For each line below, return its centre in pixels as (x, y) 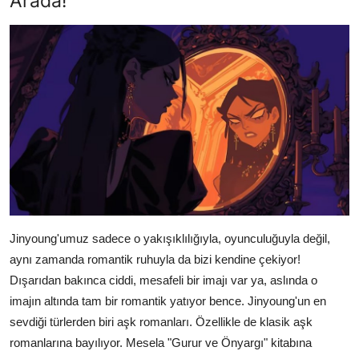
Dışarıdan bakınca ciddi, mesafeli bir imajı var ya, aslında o (163, 280)
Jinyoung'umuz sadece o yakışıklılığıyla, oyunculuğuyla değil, (170, 238)
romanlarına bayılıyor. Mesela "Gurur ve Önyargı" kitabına (161, 342)
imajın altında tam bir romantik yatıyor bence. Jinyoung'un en (168, 301)
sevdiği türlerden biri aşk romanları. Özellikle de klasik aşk (161, 321)
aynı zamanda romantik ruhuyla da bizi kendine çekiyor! (155, 259)
